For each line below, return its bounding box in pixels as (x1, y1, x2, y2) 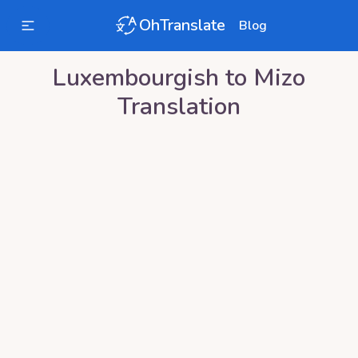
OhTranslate (139, 14, 225, 36)
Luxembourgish (53, 62, 219, 94)
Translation (117, 90, 241, 123)
